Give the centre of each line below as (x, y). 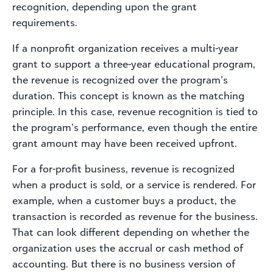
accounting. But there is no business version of (124, 264)
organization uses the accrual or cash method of (128, 248)
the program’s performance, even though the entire (135, 127)
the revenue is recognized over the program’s (120, 80)
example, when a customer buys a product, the (124, 200)
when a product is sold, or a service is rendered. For (134, 184)
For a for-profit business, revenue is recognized (123, 168)
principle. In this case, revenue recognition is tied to (135, 111)
